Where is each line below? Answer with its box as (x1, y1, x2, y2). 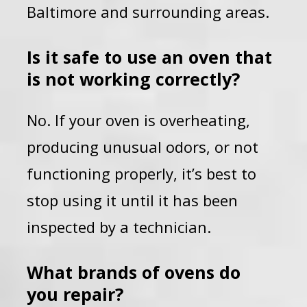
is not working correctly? (27, 67, 241, 90)
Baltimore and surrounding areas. (27, 1, 270, 22)
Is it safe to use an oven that (27, 45, 273, 69)
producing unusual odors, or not (27, 136, 259, 157)
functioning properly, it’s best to (27, 163, 257, 184)
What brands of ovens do (27, 260, 241, 284)
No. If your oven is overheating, (27, 110, 251, 130)
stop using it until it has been (27, 190, 238, 210)
